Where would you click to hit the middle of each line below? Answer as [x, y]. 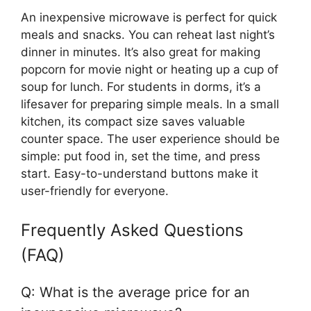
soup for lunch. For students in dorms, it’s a [141, 87]
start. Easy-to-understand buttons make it [140, 174]
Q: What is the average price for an [135, 292]
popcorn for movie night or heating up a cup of [150, 70]
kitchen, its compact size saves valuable [133, 122]
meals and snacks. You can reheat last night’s [148, 35]
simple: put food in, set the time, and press [141, 157]
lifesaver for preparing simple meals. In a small [150, 104]
